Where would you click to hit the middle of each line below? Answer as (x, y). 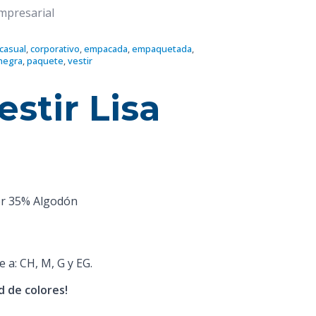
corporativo (55, 48)
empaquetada (162, 48)
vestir (80, 60)
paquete (45, 60)
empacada (105, 48)
